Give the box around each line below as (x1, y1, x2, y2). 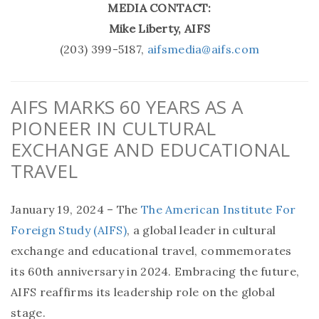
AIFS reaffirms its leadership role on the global (11, 284, 276, 299)
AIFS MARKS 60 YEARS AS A (11, 93, 243, 120)
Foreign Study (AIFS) (11, 222, 127, 237)
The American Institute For (140, 202, 296, 216)
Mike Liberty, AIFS (108, 21, 211, 36)
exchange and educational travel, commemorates (11, 243, 292, 258)
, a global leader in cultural (127, 222, 276, 237)
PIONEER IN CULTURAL (11, 115, 216, 141)
